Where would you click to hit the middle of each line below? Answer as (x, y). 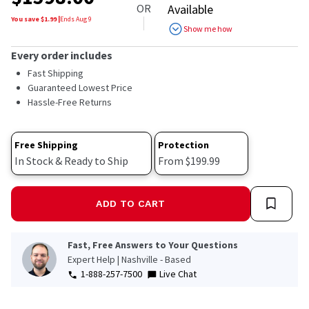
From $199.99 (189, 160)
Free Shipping (46, 144)
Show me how (208, 28)
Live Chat (178, 273)
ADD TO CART (131, 203)
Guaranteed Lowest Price (80, 87)
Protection (183, 144)
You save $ (28, 19)
